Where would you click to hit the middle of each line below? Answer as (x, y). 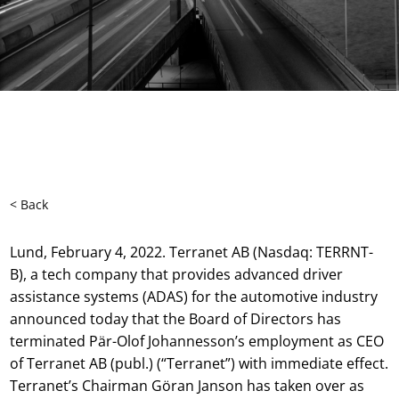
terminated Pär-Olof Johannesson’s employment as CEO (197, 341)
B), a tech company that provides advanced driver (177, 274)
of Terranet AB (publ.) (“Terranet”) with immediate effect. (199, 363)
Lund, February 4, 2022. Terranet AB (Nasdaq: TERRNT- (192, 252)
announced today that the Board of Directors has (176, 319)
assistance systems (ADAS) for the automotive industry (194, 297)
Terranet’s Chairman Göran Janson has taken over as (187, 386)
